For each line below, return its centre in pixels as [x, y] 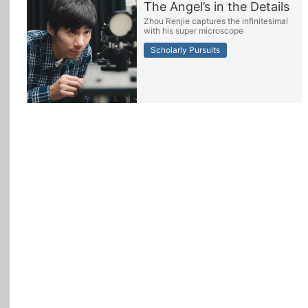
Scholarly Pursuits [185, 50]
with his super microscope [194, 31]
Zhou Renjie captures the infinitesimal [216, 21]
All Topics [40, 26]
